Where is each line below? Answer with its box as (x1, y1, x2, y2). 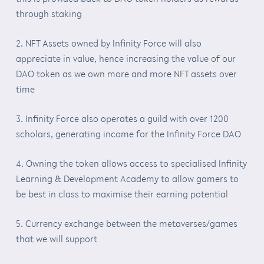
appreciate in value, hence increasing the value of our (15, 51, 236, 65)
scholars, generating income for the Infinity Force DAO (15, 127, 241, 140)
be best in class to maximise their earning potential (15, 187, 228, 200)
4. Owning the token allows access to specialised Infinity (15, 156, 247, 170)
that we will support (15, 232, 97, 245)
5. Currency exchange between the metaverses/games (15, 216, 237, 230)
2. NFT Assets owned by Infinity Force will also (15, 36, 202, 49)
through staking (15, 6, 82, 20)
